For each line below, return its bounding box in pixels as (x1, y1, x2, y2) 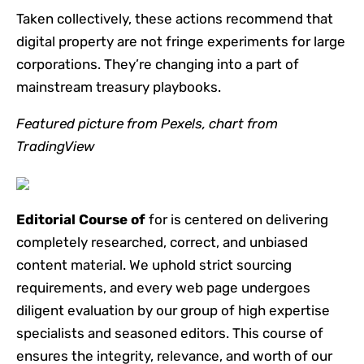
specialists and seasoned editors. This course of (16, 324, 323, 341)
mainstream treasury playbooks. (16, 78, 221, 95)
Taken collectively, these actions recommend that (16, 10, 333, 27)
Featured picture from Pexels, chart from (16, 115, 278, 132)
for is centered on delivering (145, 210, 328, 227)
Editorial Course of (16, 210, 145, 227)
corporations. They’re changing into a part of (16, 55, 299, 72)
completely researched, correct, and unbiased (16, 233, 308, 250)
